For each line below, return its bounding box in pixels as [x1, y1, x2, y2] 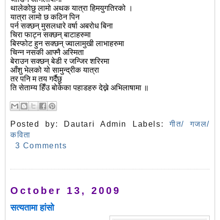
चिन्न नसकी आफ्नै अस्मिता [10, 48, 84, 57]
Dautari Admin [64, 120, 127, 129]
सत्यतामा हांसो [10, 203, 54, 213]
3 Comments [15, 141, 67, 150]
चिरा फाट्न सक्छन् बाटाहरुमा [10, 30, 91, 39]
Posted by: [10, 120, 64, 129]
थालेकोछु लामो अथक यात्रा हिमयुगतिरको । [10, 4, 133, 13]
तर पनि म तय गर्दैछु [10, 75, 62, 83]
